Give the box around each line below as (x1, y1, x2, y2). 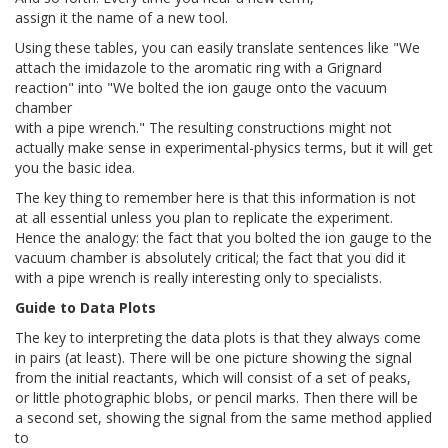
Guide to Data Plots (15, 298, 156, 318)
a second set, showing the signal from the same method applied (15, 408, 432, 428)
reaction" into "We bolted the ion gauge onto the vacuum (15, 78, 387, 98)
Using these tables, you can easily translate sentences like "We (15, 38, 420, 58)
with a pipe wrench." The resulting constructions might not (15, 118, 392, 138)
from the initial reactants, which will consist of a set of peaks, (15, 368, 411, 388)
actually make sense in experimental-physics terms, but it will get (15, 138, 433, 158)
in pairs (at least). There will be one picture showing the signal (15, 348, 412, 368)
